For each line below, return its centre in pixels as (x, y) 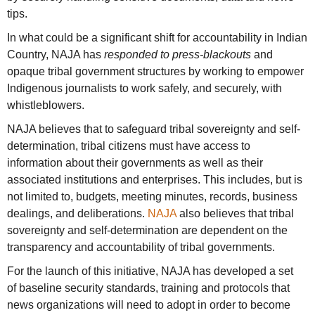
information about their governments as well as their (135, 163)
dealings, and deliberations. (77, 214)
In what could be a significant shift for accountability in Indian (157, 38)
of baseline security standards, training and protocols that (148, 288)
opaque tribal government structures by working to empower (155, 72)
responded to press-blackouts (179, 55)
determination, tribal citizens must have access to (129, 146)
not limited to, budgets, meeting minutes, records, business (152, 197)
